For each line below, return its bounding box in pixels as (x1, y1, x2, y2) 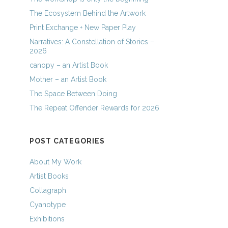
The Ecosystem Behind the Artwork (30, 9, 146, 17)
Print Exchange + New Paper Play (30, 23, 136, 32)
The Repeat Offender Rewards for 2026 (30, 104, 160, 112)
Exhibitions (30, 215, 65, 223)
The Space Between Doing (30, 90, 118, 98)
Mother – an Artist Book (30, 75, 107, 83)
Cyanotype (30, 201, 66, 209)
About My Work (30, 158, 82, 166)
